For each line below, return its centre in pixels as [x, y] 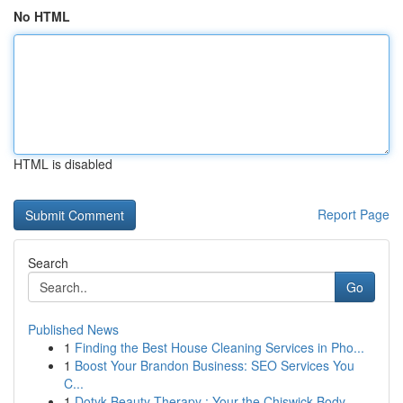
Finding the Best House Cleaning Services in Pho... [219, 347]
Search [48, 263]
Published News [73, 329]
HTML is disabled [63, 164]
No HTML [42, 16]
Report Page [354, 214]
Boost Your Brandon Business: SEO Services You [215, 365]
